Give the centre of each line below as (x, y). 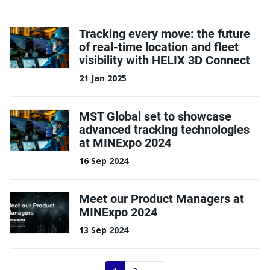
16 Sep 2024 (104, 161)
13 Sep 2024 (104, 230)
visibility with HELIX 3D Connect (165, 60)
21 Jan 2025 (103, 78)
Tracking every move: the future (165, 33)
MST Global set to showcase (155, 116)
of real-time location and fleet (159, 46)
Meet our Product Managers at (162, 198)
